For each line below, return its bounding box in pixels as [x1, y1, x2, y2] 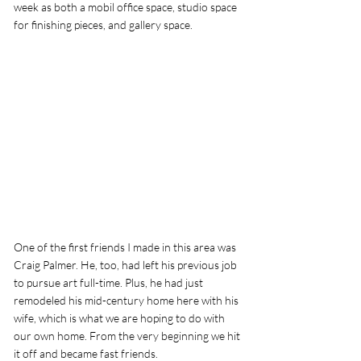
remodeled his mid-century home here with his [14, 293, 241, 307]
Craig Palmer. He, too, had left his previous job [14, 257, 239, 272]
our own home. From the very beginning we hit [14, 328, 243, 342]
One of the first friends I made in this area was [14, 239, 239, 254]
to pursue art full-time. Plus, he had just [14, 275, 205, 289]
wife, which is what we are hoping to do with [14, 310, 227, 325]
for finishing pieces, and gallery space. [14, 18, 195, 31]
